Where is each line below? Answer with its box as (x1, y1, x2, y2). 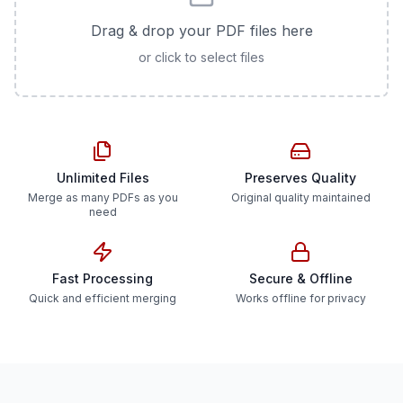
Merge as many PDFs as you (27, 191, 178, 204)
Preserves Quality (245, 170, 356, 185)
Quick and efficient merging (29, 291, 176, 305)
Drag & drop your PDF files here (90, 22, 313, 40)
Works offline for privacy (235, 291, 366, 305)
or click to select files (139, 49, 264, 65)
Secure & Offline (248, 271, 353, 286)
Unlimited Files (56, 170, 149, 185)
